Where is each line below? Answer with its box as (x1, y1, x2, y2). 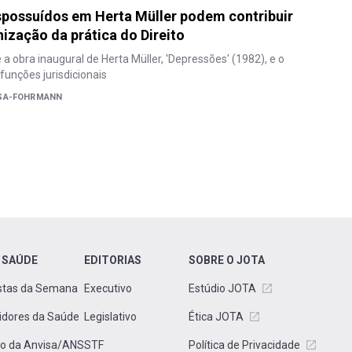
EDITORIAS (84, 254, 141, 266)
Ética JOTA (189, 310, 244, 323)
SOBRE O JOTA (189, 254, 265, 266)
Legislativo (84, 310, 137, 323)
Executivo (84, 282, 132, 295)
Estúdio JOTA (189, 282, 256, 295)
